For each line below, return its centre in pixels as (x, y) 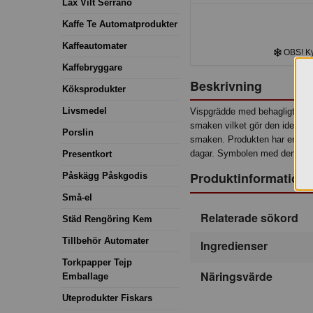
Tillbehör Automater (105, 240)
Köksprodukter (94, 89)
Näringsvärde (236, 277)
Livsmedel (85, 110)
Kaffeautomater (95, 45)
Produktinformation (248, 179)
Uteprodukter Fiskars (107, 298)
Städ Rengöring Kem (107, 219)
